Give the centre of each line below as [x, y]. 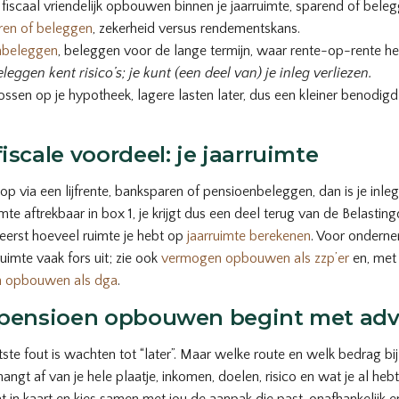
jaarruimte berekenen [249, 236]
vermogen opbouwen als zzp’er [255, 259]
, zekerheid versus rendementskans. [196, 29]
